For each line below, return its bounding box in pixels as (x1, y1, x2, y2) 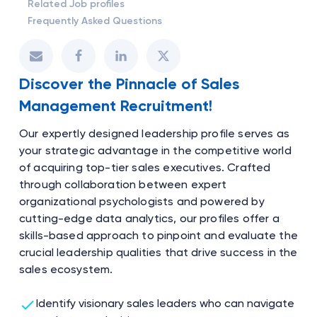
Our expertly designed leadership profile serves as (18, 126, 289, 140)
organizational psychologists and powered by (18, 194, 265, 208)
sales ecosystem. (18, 262, 113, 276)
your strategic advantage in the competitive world (18, 143, 292, 157)
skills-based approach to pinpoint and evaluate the (18, 228, 298, 242)
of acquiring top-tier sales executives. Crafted (18, 160, 271, 174)
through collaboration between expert (18, 177, 227, 191)
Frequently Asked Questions (27, 14, 162, 27)
